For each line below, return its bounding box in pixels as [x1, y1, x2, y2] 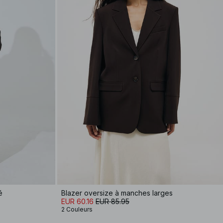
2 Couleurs [61, 206, 93, 213]
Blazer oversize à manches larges [61, 189, 173, 197]
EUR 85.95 [96, 197, 129, 206]
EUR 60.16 [61, 197, 94, 206]
